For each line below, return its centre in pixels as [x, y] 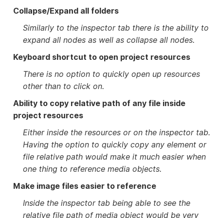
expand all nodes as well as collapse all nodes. [109, 40]
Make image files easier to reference [85, 186]
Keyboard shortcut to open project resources [102, 57]
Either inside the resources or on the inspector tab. [117, 133]
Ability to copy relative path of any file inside [100, 103]
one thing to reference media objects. [92, 169]
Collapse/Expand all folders [66, 11]
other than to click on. [64, 86]
